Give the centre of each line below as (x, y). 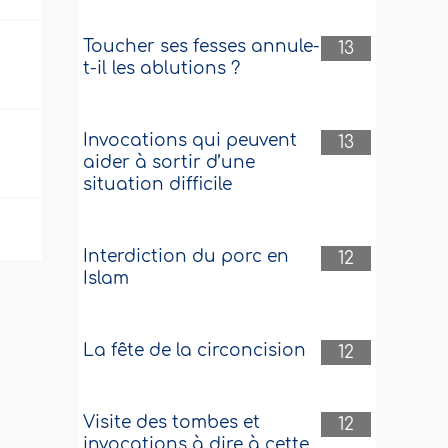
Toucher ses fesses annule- (202, 46)
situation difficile (158, 184)
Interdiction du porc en (186, 256)
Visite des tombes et (172, 422)
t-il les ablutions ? (162, 68)
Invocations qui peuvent (190, 140)
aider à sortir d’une (169, 162)
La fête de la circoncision (195, 350)
